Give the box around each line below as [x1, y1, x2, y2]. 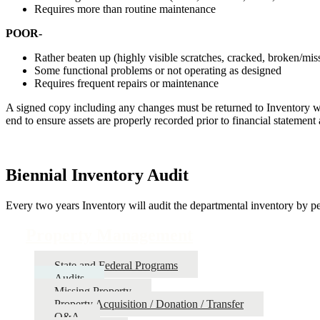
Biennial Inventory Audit [6, 165, 189, 184]
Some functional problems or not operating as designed [34, 64, 281, 76]
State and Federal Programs [54, 259, 178, 272]
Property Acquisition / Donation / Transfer [54, 298, 244, 311]
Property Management [26, 226, 193, 245]
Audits [54, 272, 84, 285]
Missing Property [54, 285, 131, 298]
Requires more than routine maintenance [34, 2, 216, 15]
